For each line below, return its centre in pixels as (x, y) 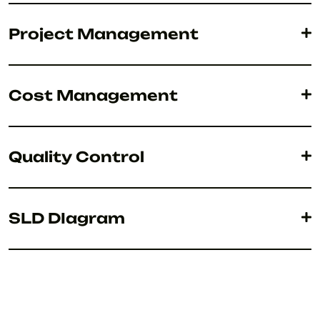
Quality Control (76, 157)
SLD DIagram (67, 218)
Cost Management (93, 95)
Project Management (104, 34)
